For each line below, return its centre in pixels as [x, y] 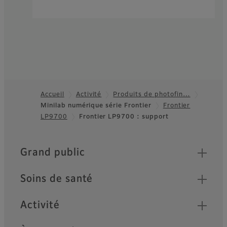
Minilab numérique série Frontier [96, 106]
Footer [24, 111]
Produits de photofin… [152, 94]
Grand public [53, 153]
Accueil [52, 94]
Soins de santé [57, 179]
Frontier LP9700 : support [124, 117]
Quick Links [48, 148]
